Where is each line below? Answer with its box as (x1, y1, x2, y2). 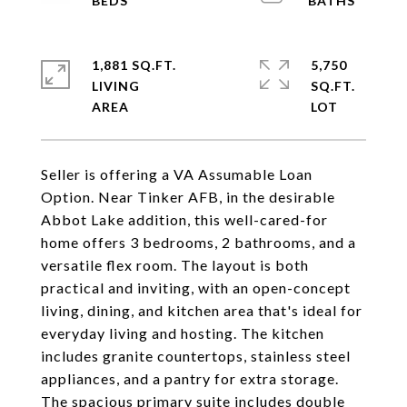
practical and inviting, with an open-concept (41, 279, 351, 296)
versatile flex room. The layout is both (41, 256, 309, 273)
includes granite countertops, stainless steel (41, 347, 351, 364)
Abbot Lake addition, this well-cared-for (41, 211, 328, 228)
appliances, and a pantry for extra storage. (41, 370, 339, 387)
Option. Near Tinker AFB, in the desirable (41, 188, 335, 205)
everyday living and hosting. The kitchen (41, 324, 324, 342)
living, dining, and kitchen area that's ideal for (41, 302, 362, 319)
